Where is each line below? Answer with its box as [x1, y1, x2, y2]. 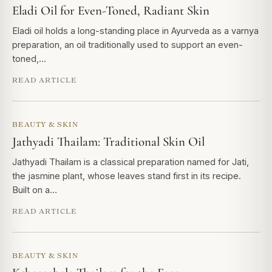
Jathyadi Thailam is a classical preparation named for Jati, [12, 157, 249, 167]
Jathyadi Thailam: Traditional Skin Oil [12, 134, 205, 149]
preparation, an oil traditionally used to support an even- [12, 39, 243, 50]
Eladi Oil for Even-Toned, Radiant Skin [12, 3, 209, 18]
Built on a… [12, 185, 57, 195]
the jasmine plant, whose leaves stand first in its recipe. [12, 171, 241, 181]
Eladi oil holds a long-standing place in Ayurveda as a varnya [12, 25, 259, 36]
